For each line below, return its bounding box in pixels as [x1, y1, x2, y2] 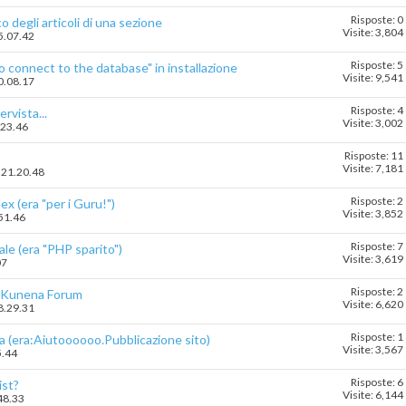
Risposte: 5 [351, 58, 403, 72]
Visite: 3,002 [343, 116, 403, 130]
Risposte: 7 [351, 239, 403, 254]
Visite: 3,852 [343, 207, 403, 221]
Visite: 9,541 [343, 71, 403, 85]
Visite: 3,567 [343, 343, 403, 357]
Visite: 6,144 [343, 388, 403, 402]
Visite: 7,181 [343, 161, 403, 176]
